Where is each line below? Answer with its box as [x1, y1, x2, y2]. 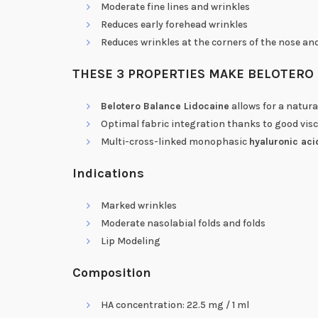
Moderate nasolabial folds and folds [101, 216, 265, 229]
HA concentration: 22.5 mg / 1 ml [101, 298, 249, 311]
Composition [72, 264, 151, 280]
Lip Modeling [101, 234, 160, 247]
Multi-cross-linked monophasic [101, 135, 249, 148]
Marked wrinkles [101, 199, 177, 212]
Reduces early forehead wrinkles [101, 18, 248, 31]
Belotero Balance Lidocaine [101, 99, 229, 112]
